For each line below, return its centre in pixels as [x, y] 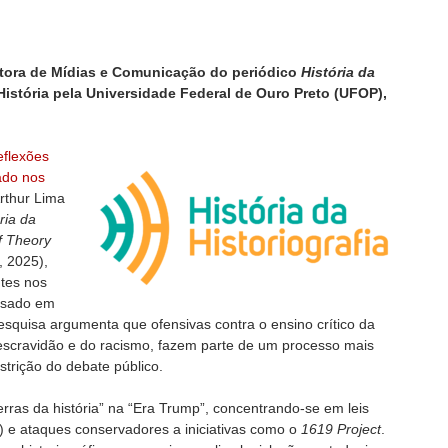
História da [338, 72]
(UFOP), [360, 93]
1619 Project [341, 429]
